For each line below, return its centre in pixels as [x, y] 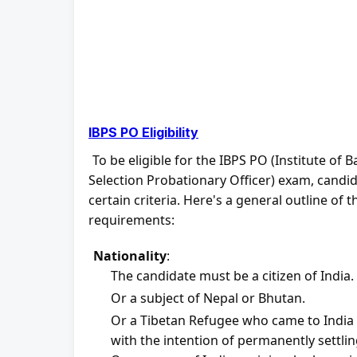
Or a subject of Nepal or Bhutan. [208, 298]
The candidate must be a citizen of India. [232, 276]
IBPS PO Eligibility [143, 132]
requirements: [131, 220]
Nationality [130, 256]
